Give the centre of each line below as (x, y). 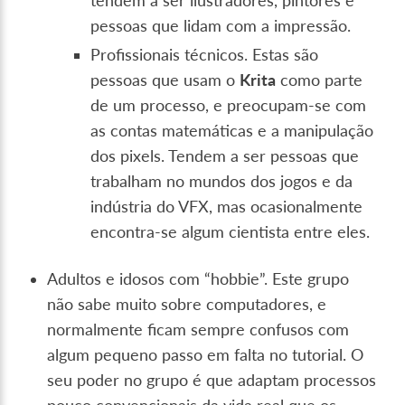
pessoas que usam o (165, 80)
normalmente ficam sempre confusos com (198, 330)
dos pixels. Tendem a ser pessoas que (225, 156)
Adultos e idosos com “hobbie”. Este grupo (198, 279)
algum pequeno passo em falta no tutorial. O (206, 355)
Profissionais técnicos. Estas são (205, 55)
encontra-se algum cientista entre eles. (231, 232)
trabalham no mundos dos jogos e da (222, 182)
